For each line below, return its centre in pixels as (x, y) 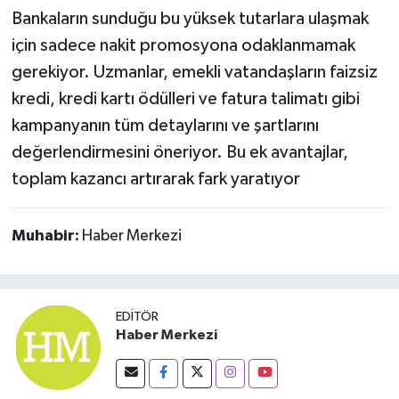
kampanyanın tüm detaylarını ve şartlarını (165, 125)
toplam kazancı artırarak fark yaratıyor (155, 179)
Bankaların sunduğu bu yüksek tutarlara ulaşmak (190, 18)
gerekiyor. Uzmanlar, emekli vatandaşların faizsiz (194, 72)
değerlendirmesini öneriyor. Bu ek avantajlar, (179, 152)
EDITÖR (137, 316)
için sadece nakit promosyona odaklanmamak (183, 45)
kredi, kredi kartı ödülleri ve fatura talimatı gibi (185, 98)
